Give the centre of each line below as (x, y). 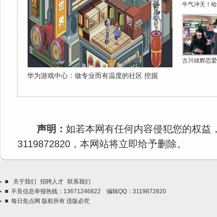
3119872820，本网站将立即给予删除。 (102, 144)
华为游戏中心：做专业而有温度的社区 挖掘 (93, 76)
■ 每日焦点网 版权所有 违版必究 (47, 201)
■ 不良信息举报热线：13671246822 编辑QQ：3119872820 (85, 191)
